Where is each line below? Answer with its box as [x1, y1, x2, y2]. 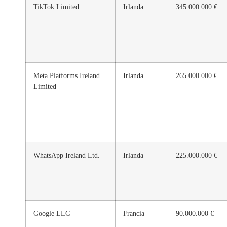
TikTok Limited [33, 2, 79, 11]
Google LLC [33, 209, 70, 217]
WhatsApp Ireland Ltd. [33, 150, 100, 159]
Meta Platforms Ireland [33, 71, 100, 80]
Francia [123, 209, 144, 217]
